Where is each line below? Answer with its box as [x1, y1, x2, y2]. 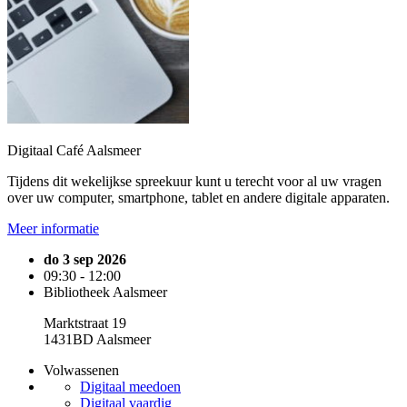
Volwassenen [44, 362, 119, 378]
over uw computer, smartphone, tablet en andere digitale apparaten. [7, 190, 390, 205]
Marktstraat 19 [44, 315, 126, 331]
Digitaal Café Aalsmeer [7, 143, 141, 158]
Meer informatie [7, 221, 99, 236]
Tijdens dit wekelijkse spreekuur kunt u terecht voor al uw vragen [7, 174, 382, 189]
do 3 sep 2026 [44, 252, 126, 267]
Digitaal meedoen [80, 379, 181, 394]
